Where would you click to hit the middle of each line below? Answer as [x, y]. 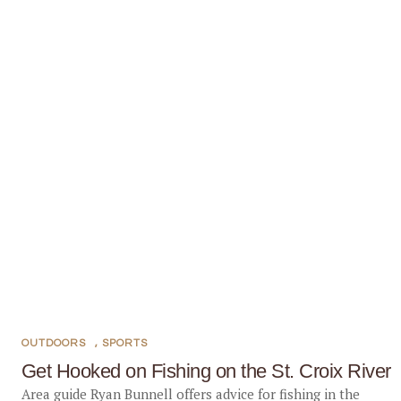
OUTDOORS [53, 343]
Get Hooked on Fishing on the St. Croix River [206, 371]
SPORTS [124, 343]
